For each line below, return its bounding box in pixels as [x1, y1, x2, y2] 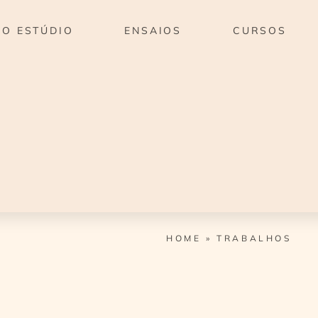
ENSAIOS [124, 24, 182, 37]
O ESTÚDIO [2, 24, 74, 37]
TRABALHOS [216, 232, 292, 243]
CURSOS [233, 24, 287, 37]
